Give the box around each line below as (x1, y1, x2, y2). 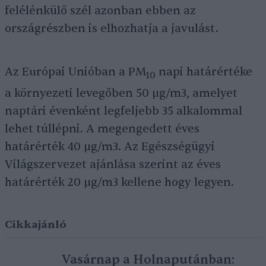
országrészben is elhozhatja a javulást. (5, 21, 218, 36)
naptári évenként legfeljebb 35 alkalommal (5, 104, 242, 119)
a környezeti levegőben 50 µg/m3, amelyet (5, 86, 237, 101)
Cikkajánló (5, 218, 66, 232)
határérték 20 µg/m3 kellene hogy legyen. (5, 175, 234, 190)
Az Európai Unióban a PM (5, 65, 146, 80)
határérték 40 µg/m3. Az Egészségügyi (5, 140, 215, 154)
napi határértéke (156, 65, 252, 80)
